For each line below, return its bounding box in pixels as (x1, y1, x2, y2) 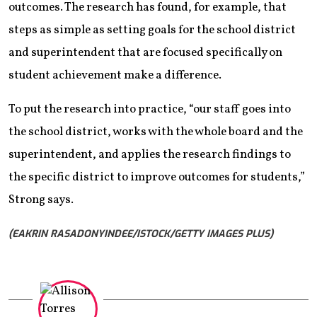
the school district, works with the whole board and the (8, 124, 303, 141)
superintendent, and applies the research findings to (8, 146, 291, 163)
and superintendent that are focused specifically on (8, 45, 282, 62)
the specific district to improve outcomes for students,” (8, 169, 305, 186)
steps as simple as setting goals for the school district (8, 22, 296, 39)
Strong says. (8, 192, 74, 209)
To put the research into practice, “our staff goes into (8, 101, 291, 118)
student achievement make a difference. (8, 67, 221, 84)
